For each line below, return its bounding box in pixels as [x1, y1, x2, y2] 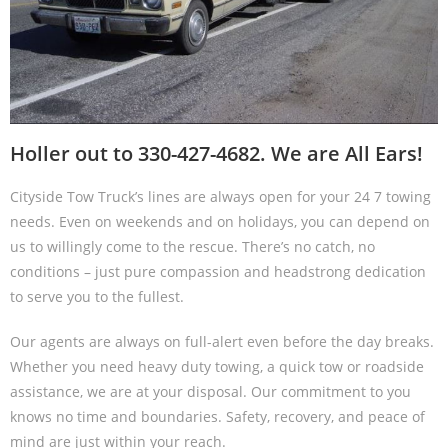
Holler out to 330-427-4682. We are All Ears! [10, 139, 423, 167]
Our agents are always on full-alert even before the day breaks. [10, 331, 434, 351]
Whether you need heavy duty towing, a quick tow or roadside [10, 356, 424, 376]
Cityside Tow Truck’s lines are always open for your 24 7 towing [10, 186, 431, 206]
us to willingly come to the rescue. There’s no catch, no [10, 236, 375, 256]
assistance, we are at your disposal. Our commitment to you [10, 381, 411, 401]
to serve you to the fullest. [10, 286, 188, 306]
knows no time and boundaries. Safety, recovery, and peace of [10, 406, 425, 426]
